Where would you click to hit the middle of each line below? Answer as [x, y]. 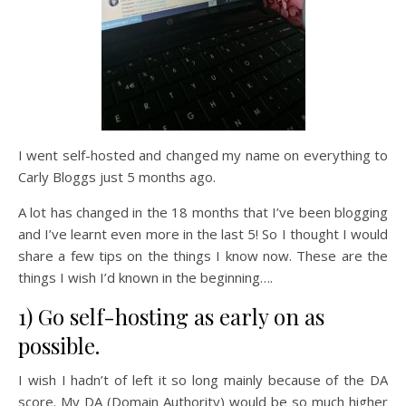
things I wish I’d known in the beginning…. [145, 278]
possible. [59, 346]
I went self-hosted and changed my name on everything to [203, 155]
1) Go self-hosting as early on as [171, 317]
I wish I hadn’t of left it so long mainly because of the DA [203, 380]
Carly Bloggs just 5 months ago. [117, 177]
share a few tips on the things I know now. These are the [203, 256]
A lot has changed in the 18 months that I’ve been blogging [203, 213]
